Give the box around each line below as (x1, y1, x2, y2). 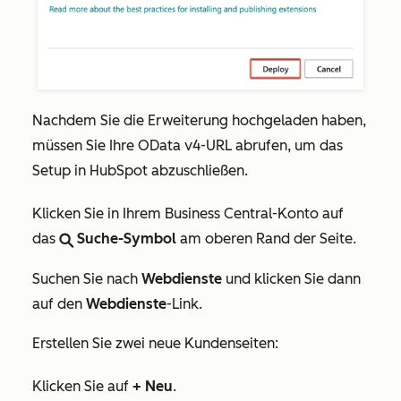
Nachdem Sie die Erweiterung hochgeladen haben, (32, 112, 366, 130)
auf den (32, 295, 86, 313)
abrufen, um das (232, 137, 343, 155)
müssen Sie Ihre (32, 137, 138, 155)
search (59, 233, 77, 248)
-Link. (166, 295, 202, 313)
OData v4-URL (138, 137, 232, 155)
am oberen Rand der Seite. (176, 230, 356, 248)
